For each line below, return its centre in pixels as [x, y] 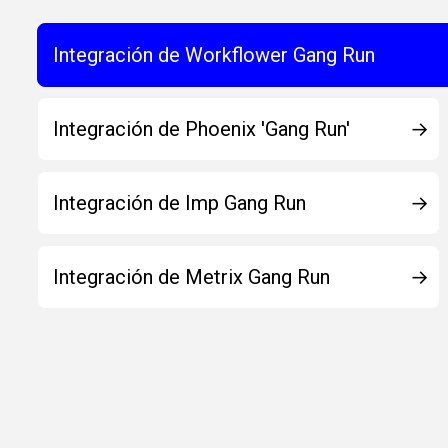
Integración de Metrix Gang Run [191, 277]
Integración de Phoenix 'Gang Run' [201, 129]
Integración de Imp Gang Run [179, 203]
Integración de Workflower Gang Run [214, 55]
